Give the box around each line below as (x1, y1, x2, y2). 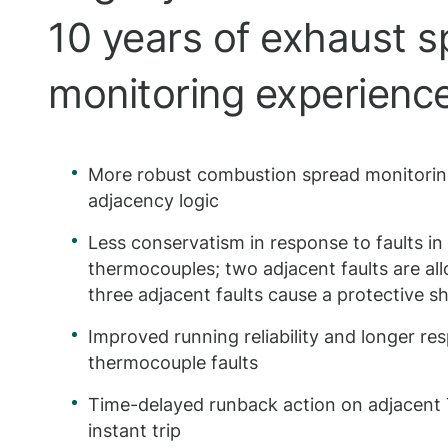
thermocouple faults (88, 352, 258, 373)
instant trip (88, 420, 181, 441)
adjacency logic (88, 190, 219, 211)
